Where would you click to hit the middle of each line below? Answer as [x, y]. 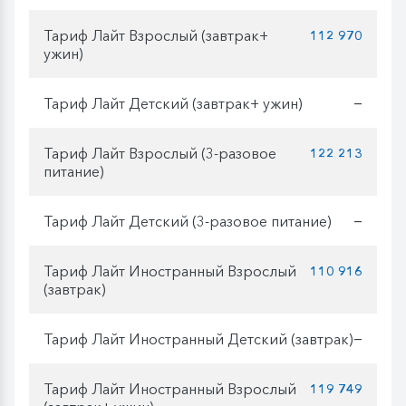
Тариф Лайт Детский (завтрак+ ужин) [173, 103]
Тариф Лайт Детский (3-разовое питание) [188, 221]
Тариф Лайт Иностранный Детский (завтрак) [198, 338]
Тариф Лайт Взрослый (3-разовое [160, 153]
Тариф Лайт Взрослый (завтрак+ [156, 35]
